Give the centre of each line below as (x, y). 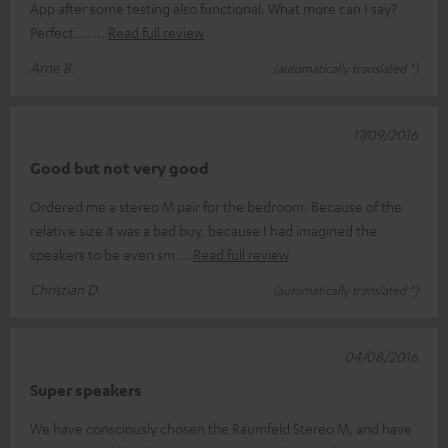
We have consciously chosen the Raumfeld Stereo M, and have (221, 427)
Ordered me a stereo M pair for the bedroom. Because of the (216, 205)
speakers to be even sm (104, 253)
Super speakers (86, 389)
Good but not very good (119, 167)
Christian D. (65, 288)
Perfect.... (61, 31)
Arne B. (52, 66)
